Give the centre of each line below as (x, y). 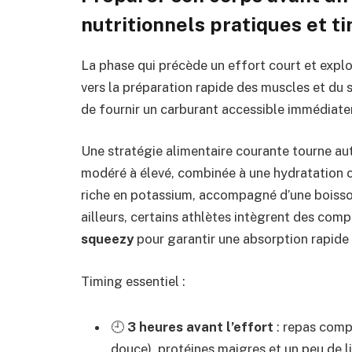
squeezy (107, 239)
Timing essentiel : (133, 281)
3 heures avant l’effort (200, 326)
